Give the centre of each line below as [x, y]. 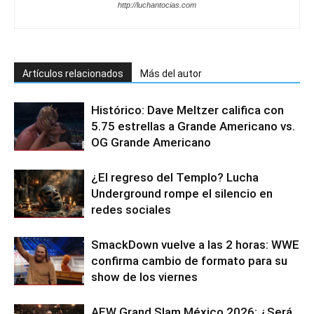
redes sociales [131, 209]
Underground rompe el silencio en [182, 193]
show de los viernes [144, 277]
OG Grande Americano [151, 142]
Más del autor [171, 73]
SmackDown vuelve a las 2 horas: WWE [195, 244]
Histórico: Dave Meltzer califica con [187, 110]
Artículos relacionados [73, 73]
